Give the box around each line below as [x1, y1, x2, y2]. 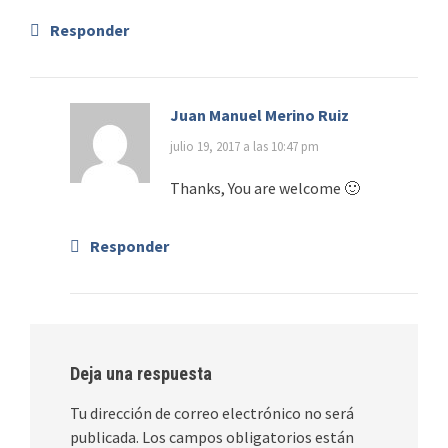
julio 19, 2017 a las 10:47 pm [170, 137, 319, 155]
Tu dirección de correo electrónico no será [70, 402, 354, 423]
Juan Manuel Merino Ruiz [170, 104, 349, 125]
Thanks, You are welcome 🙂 [170, 177, 360, 198]
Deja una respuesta [70, 362, 212, 384]
